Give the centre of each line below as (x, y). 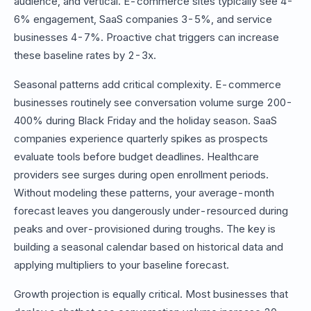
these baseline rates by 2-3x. (85, 56)
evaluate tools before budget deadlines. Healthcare (136, 157)
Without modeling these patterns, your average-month (144, 193)
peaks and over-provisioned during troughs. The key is (145, 229)
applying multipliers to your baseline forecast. (121, 265)
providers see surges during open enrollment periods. (141, 175)
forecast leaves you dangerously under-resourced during (151, 211)
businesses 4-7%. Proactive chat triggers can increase (146, 37)
